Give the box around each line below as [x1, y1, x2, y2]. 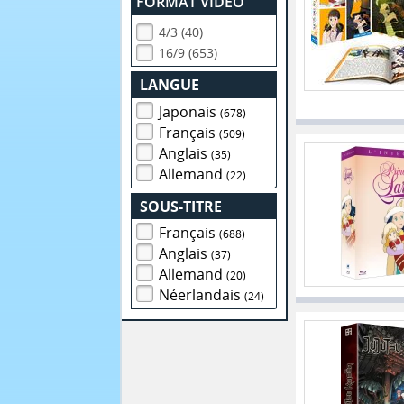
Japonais [159, 101, 221, 122]
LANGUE [140, 75, 200, 95]
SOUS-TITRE [140, 196, 223, 216]
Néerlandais [159, 285, 245, 306]
